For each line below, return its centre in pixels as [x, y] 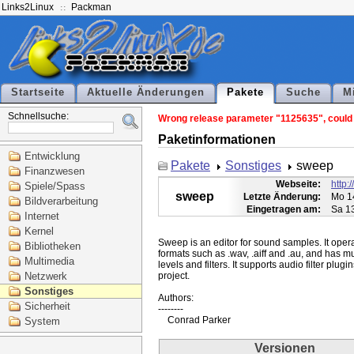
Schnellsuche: [38, 116]
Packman [91, 7]
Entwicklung [52, 156]
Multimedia [49, 261]
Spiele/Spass [55, 186]
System [42, 321]
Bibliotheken [53, 246]
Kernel [39, 231]
